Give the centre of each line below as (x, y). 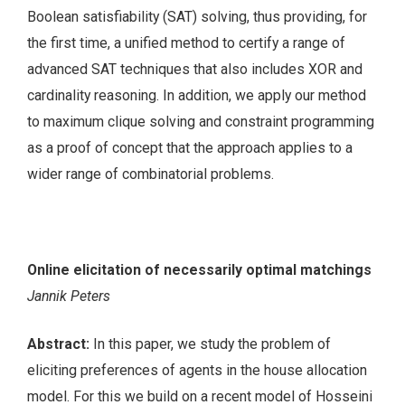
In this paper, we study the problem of (212, 344)
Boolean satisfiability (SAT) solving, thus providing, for (197, 17)
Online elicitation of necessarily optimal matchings (199, 269)
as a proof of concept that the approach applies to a (190, 148)
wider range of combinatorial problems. (151, 174)
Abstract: (60, 344)
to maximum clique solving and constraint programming (201, 122)
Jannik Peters (69, 296)
